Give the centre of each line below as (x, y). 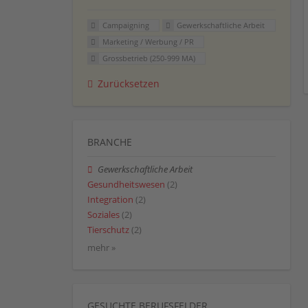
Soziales (103, 215)
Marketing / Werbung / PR (148, 42)
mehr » (101, 247)
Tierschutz (108, 230)
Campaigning (125, 25)
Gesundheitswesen (126, 184)
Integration (110, 200)
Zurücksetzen (129, 83)
